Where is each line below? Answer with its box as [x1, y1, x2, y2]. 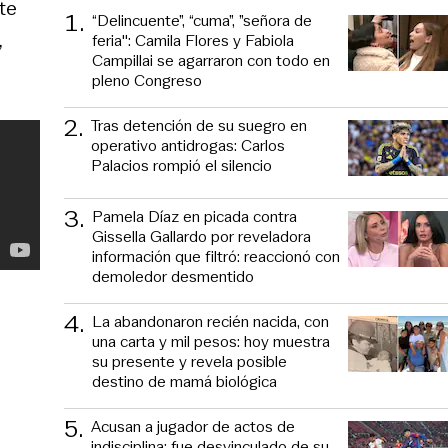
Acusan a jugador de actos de [91, 414, 295, 438]
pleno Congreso [92, 68, 202, 92]
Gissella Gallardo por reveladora [92, 224, 311, 248]
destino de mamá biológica [92, 369, 277, 393]
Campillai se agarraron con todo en [92, 48, 330, 72]
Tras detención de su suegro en [91, 113, 307, 137]
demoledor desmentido [92, 264, 254, 288]
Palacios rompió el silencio [91, 153, 272, 177]
